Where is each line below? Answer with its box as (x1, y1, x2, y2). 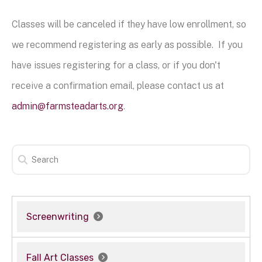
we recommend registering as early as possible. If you (12, 39, 243, 50)
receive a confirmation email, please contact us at (12, 80, 224, 91)
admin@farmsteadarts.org (12, 100, 123, 112)
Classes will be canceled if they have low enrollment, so (12, 18, 246, 30)
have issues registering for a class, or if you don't (12, 59, 220, 71)
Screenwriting (26, 211, 89, 222)
